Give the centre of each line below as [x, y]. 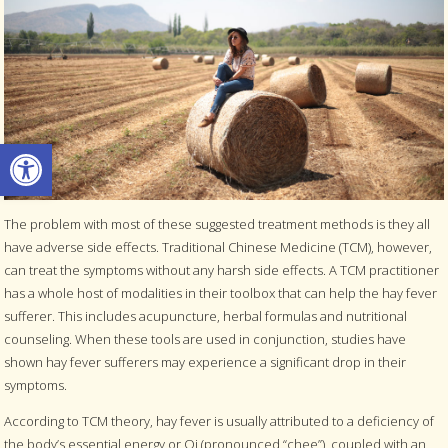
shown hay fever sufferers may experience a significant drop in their [205, 362]
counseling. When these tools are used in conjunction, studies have [205, 339]
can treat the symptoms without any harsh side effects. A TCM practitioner [222, 270]
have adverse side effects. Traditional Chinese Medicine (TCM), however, [218, 247]
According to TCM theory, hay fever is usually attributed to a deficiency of [219, 421]
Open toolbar [62, 152]
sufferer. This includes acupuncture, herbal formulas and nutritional [206, 316]
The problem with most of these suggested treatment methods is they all [217, 224]
